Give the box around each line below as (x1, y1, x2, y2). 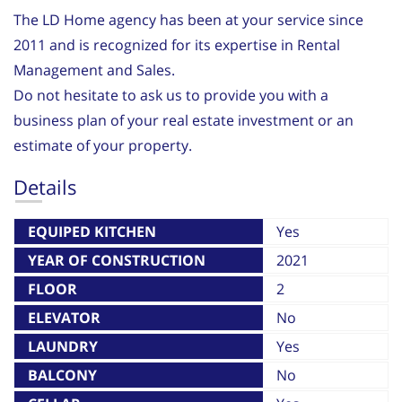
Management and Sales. (13, 59, 175, 80)
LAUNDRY (28, 336, 98, 356)
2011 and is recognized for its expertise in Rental (13, 34, 340, 55)
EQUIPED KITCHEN (28, 221, 156, 241)
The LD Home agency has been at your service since (13, 9, 363, 30)
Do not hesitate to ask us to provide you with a (13, 84, 328, 105)
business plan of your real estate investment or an (13, 109, 354, 130)
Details (13, 172, 77, 200)
